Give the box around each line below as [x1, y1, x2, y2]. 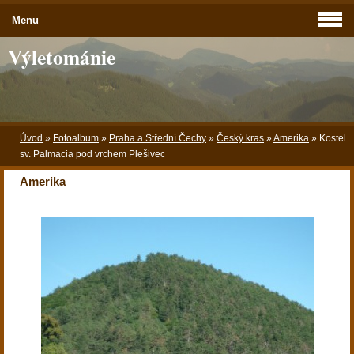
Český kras [217, 134, 264, 143]
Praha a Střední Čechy [109, 134, 206, 143]
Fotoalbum [53, 134, 99, 143]
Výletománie [8, 42, 115, 72]
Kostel [319, 134, 346, 143]
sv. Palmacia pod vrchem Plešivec [20, 149, 165, 159]
